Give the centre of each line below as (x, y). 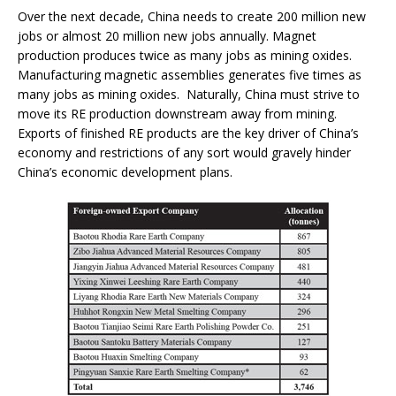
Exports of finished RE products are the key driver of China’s (188, 133)
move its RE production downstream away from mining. (177, 113)
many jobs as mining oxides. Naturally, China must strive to (189, 94)
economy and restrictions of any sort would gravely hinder (184, 152)
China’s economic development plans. (125, 171)
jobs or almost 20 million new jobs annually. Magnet (167, 35)
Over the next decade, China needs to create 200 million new (192, 16)
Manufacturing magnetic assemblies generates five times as (190, 74)
